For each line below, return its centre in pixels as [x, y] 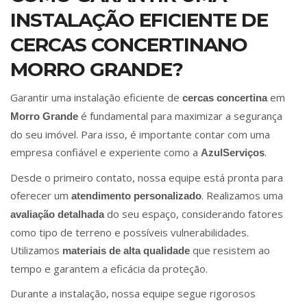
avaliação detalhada [57, 214]
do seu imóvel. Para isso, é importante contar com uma [140, 135]
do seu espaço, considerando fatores [194, 214]
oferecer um [41, 196]
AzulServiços [233, 153]
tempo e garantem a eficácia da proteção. [109, 269]
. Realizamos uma [242, 196]
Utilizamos [36, 250]
